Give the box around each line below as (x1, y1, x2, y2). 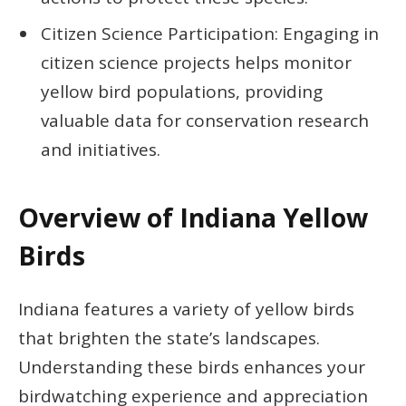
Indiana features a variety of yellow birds (18, 296, 354, 321)
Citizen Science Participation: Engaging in (41, 21, 379, 45)
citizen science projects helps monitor (41, 50, 352, 74)
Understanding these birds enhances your (18, 354, 365, 379)
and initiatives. (41, 137, 160, 161)
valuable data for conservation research (41, 108, 369, 132)
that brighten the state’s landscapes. (18, 325, 320, 350)
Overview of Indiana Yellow (18, 200, 368, 236)
